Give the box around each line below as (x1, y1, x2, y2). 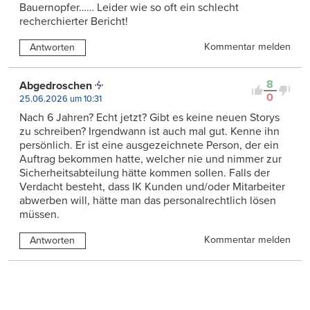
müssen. (19, 207, 60, 221)
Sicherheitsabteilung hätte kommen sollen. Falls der (19, 165, 270, 180)
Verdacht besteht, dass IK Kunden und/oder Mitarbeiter (19, 179, 285, 194)
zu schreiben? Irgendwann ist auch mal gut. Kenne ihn (19, 124, 280, 138)
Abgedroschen (19, 78, 92, 93)
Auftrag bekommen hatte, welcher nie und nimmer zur (19, 152, 282, 166)
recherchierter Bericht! (19, 14, 128, 28)
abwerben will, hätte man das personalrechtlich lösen (19, 193, 276, 208)
